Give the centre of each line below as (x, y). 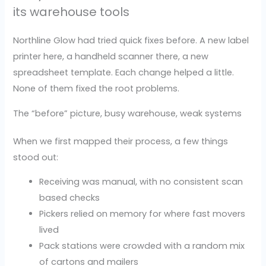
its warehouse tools (72, 12)
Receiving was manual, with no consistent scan (141, 182)
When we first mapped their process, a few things (121, 141)
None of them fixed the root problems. (96, 89)
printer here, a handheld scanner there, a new (111, 57)
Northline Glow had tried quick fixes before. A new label (131, 41)
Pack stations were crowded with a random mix (142, 246)
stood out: (36, 157)
